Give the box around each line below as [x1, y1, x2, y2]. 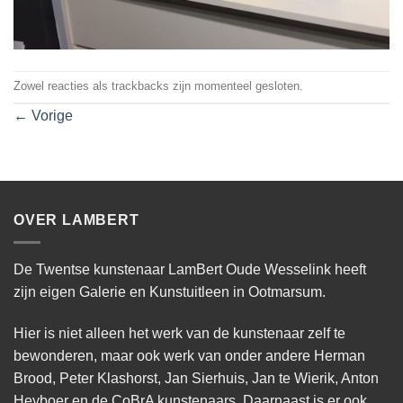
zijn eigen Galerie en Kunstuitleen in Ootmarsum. [13, 283, 326, 300]
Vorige [28, 108, 73, 124]
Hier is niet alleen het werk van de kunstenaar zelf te [13, 325, 345, 341]
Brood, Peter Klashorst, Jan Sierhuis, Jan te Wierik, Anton [13, 370, 379, 386]
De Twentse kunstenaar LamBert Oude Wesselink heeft [13, 261, 366, 277]
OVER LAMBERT [13, 212, 139, 228]
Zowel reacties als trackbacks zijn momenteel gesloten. [13, 79, 303, 94]
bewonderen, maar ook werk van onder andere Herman [13, 347, 365, 363]
